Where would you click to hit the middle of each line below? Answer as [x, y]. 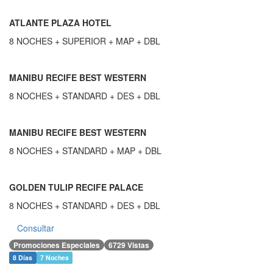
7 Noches [54, 258]
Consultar [36, 228]
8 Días [23, 258]
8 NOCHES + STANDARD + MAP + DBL [85, 151]
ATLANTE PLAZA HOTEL [60, 23]
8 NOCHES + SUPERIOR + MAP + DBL [85, 41]
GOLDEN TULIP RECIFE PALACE [76, 187]
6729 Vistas [129, 245]
